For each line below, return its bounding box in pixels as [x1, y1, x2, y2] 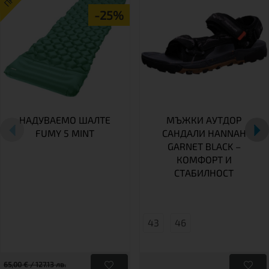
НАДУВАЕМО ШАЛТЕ [19, 113, 111, 125]
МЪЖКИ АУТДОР [166, 113, 242, 125]
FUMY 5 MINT [35, 127, 95, 139]
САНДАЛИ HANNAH [162, 127, 246, 139]
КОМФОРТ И [176, 153, 232, 165]
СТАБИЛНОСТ [174, 166, 234, 178]
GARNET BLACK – [167, 140, 241, 152]
